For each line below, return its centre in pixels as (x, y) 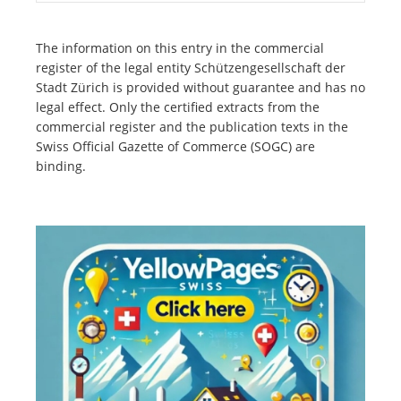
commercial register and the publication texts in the (192, 127)
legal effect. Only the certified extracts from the (178, 107)
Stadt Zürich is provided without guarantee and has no (200, 88)
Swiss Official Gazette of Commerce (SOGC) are (175, 147)
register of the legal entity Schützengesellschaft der (191, 68)
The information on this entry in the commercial (180, 48)
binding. (61, 166)
